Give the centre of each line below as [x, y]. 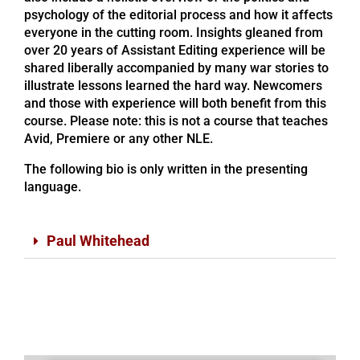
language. [53, 186]
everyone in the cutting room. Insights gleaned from [174, 32]
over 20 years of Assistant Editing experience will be [175, 50]
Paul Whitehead [98, 241]
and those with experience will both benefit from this [175, 103]
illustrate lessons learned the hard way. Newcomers [173, 85]
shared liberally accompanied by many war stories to [176, 67]
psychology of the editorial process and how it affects [178, 14]
